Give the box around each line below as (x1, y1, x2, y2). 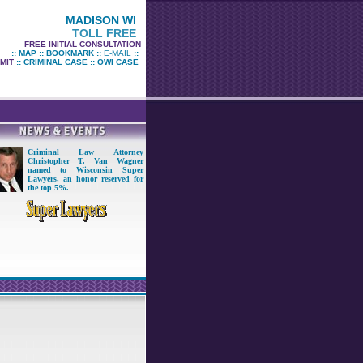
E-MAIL (103, 49, 131, 58)
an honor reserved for (62, 174, 143, 183)
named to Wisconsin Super (27, 165, 143, 174)
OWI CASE (96, 58, 139, 66)
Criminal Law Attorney (27, 147, 143, 156)
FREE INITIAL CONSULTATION (23, 40, 146, 49)
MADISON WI (65, 14, 136, 27)
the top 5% (27, 183, 66, 192)
